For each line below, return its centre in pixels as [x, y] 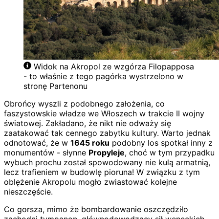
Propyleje [107, 153]
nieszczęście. [28, 192]
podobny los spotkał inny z [161, 143]
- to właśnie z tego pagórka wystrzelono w [103, 76]
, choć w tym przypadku [170, 153]
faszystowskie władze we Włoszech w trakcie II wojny [104, 113]
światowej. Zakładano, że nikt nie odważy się [88, 123]
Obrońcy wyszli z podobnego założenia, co [84, 104]
